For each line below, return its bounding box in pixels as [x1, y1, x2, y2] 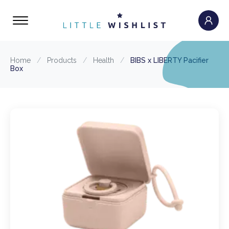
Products [47, 56, 77, 64]
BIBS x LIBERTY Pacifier [130, 56, 209, 64]
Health [93, 56, 114, 64]
